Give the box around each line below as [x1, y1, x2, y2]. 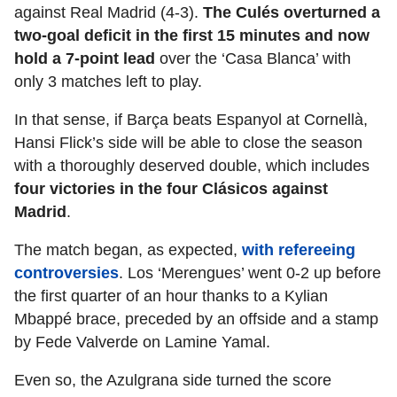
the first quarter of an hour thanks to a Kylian [14, 287, 328, 306]
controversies [14, 264, 119, 283]
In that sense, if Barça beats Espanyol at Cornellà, [14, 111, 368, 129]
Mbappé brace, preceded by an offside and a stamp [14, 310, 378, 329]
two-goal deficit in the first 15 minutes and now [14, 27, 370, 45]
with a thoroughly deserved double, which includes [14, 157, 370, 175]
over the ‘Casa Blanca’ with [155, 50, 351, 68]
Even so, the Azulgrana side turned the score [14, 371, 331, 390]
